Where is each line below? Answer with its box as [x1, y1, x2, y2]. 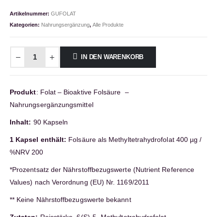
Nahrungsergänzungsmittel [10, 101, 93, 109]
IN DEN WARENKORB [81, 53, 144, 61]
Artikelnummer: [10, 10, 51, 16]
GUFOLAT [51, 10, 76, 16]
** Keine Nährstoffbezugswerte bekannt [10, 196, 131, 204]
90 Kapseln [31, 118, 68, 126]
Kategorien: [10, 22, 41, 28]
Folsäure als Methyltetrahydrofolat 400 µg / [66, 136, 202, 144]
